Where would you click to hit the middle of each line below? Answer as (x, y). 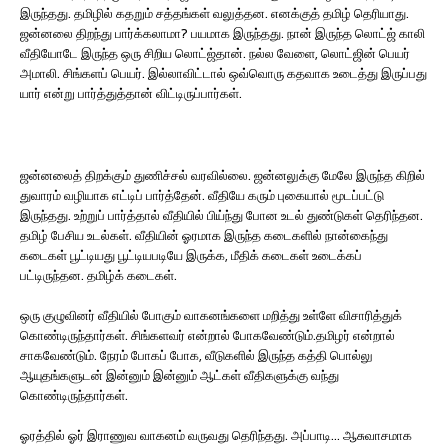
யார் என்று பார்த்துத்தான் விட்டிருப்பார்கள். (131, 93)
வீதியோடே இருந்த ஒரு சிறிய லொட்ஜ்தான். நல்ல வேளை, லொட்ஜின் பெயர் (215, 53)
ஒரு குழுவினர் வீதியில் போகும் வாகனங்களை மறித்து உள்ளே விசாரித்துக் (211, 315)
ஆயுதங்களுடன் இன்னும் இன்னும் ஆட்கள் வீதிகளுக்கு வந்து (179, 375)
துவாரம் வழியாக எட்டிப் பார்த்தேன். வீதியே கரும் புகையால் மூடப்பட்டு (202, 195)
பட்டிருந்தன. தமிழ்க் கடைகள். (98, 275)
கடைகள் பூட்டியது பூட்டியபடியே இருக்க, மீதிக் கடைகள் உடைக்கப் (191, 255)
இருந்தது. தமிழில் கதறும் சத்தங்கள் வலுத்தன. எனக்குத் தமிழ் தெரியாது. (214, 13)
